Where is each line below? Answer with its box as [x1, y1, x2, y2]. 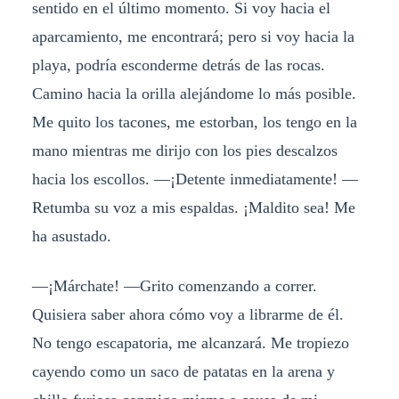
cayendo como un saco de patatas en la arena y [31, 362, 335, 381]
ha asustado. [31, 227, 111, 246]
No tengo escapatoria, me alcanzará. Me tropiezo [31, 334, 349, 353]
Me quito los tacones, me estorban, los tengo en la [31, 113, 357, 132]
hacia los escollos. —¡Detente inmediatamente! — [31, 170, 358, 189]
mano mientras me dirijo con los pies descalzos [31, 142, 338, 160]
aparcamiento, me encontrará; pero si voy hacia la [31, 28, 354, 46]
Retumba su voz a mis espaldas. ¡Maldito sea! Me [31, 199, 355, 217]
